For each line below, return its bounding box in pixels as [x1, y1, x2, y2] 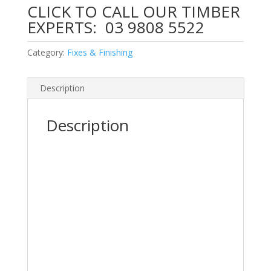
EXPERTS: [27, 16, 101, 38]
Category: [27, 47, 67, 58]
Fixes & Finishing [67, 47, 132, 58]
